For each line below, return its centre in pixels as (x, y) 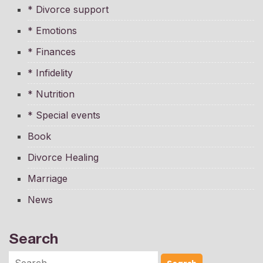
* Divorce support (68, 10)
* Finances (52, 52)
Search (33, 238)
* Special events (64, 115)
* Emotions (52, 31)
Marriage (48, 179)
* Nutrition (51, 94)
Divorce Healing (63, 158)
